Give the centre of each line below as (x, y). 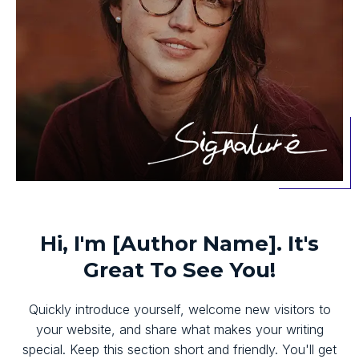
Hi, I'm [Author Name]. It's (179, 243)
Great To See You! (179, 270)
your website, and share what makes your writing (179, 329)
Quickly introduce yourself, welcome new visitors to (179, 309)
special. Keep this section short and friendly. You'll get (179, 349)
